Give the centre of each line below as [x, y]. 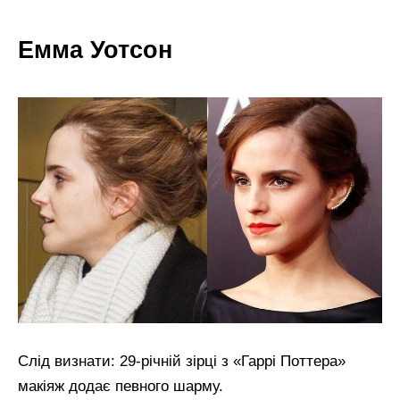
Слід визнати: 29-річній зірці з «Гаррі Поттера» [182, 362]
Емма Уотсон [95, 50]
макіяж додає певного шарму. [121, 387]
